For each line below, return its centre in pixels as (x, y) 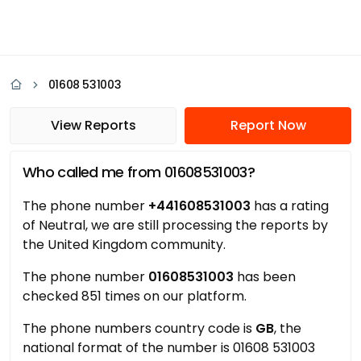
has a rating (290, 206)
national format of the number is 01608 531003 (169, 348)
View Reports (93, 125)
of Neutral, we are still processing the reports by (175, 225)
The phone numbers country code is (139, 328)
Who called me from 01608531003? (139, 172)
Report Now (268, 125)
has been (265, 277)
